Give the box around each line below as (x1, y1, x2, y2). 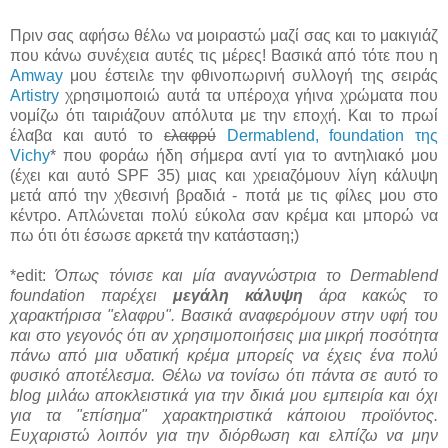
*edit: (10, 267, 56, 285)
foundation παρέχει (10, 287, 173, 305)
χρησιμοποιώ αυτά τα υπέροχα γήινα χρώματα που (59, 87, 438, 105)
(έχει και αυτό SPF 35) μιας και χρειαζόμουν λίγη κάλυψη (10, 167, 438, 185)
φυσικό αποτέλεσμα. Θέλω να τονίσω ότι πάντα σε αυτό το (10, 367, 438, 385)
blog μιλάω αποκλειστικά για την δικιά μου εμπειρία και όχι (10, 387, 438, 405)
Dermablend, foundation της (226, 127, 439, 145)
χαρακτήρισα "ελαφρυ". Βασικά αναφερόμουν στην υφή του (10, 307, 438, 325)
